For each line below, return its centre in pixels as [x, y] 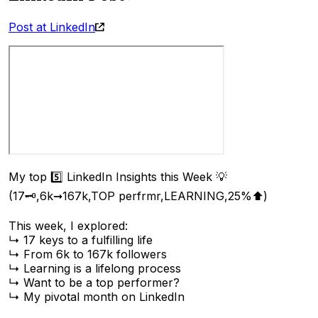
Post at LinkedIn [52, 27]
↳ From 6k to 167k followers [88, 254]
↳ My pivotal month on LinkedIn [97, 297]
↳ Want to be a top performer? [94, 283]
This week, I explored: [68, 226]
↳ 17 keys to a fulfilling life [81, 240]
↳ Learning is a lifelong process [95, 269]
